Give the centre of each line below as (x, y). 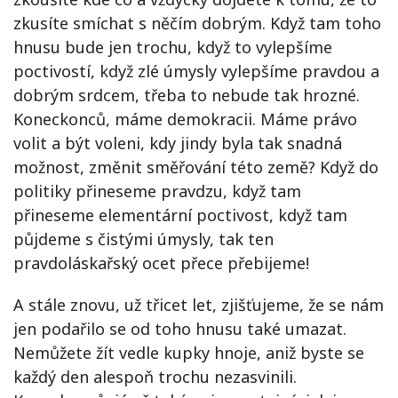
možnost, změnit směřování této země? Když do (196, 167)
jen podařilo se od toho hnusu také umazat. (180, 329)
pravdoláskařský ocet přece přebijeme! (161, 263)
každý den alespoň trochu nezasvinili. (155, 377)
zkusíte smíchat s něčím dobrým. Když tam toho (197, 23)
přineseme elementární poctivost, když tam (180, 215)
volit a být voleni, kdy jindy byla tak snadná (178, 143)
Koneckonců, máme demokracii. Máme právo (185, 119)
